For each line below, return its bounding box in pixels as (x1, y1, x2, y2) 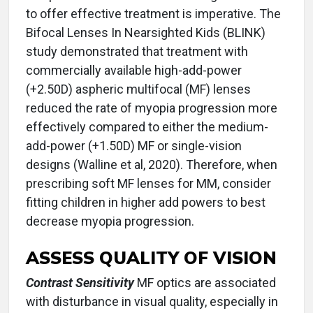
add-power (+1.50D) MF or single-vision (26, 138, 242, 154)
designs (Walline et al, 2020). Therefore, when (26, 157, 277, 173)
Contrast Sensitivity (26, 275, 134, 291)
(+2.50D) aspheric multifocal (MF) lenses (26, 82, 251, 97)
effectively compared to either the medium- (26, 119, 268, 135)
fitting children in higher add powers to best (26, 195, 265, 210)
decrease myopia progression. (26, 214, 194, 229)
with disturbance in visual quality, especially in (26, 294, 278, 310)
